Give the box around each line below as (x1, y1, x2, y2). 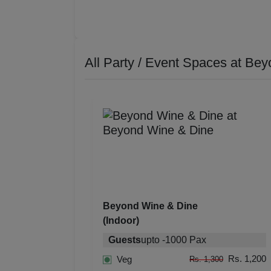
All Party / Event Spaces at (85, 55, 245, 70)
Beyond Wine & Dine (103, 201, 198, 211)
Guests (108, 235, 141, 245)
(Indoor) (103, 215, 139, 226)
